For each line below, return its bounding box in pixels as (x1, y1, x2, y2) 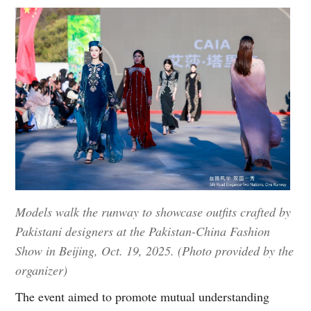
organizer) (15, 262, 68, 279)
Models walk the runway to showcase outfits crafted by (15, 203, 292, 221)
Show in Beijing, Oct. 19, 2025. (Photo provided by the (15, 242, 294, 260)
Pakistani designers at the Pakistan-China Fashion (15, 223, 271, 240)
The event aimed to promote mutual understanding (15, 288, 270, 305)
